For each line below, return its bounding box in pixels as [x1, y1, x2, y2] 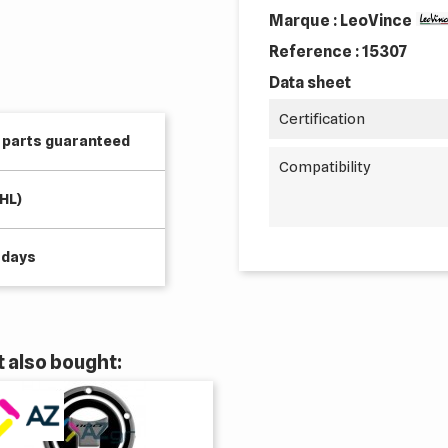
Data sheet [269, 73, 351, 92]
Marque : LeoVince [269, 11, 412, 30]
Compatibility [279, 158, 371, 176]
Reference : [269, 42, 362, 61]
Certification [279, 110, 365, 128]
